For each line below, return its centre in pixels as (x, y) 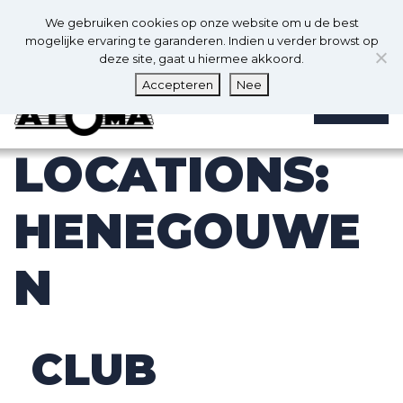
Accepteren (177, 85)
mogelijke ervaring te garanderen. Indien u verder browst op (201, 40)
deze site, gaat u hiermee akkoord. (201, 58)
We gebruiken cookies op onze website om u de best (201, 22)
